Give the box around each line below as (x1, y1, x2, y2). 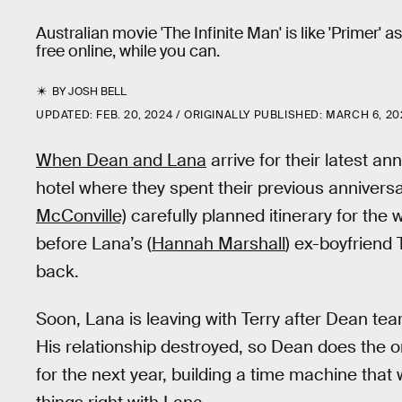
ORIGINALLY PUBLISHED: (184, 108, 327, 122)
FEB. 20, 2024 (96, 108, 173, 122)
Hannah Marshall (152, 232, 285, 255)
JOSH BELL (68, 84, 127, 99)
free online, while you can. (36, 41, 220, 61)
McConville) (36, 205, 127, 227)
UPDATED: (36, 108, 97, 122)
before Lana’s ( (36, 232, 152, 255)
